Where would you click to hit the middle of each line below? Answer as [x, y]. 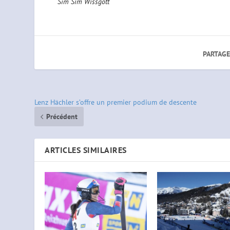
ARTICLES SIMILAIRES [86, 150]
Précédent [62, 117]
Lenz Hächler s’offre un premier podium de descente [116, 102]
